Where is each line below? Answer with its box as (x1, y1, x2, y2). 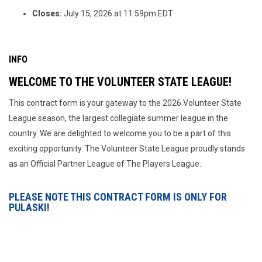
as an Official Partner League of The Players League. (9, 159, 201, 168)
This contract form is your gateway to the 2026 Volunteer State (9, 98, 242, 108)
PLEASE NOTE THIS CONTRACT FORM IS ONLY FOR (9, 191, 227, 203)
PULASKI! (9, 201, 50, 213)
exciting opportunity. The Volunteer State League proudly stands (9, 144, 245, 153)
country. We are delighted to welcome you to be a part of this (9, 129, 231, 138)
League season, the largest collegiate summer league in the (9, 113, 228, 123)
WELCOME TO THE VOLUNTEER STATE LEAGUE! (9, 75, 232, 89)
